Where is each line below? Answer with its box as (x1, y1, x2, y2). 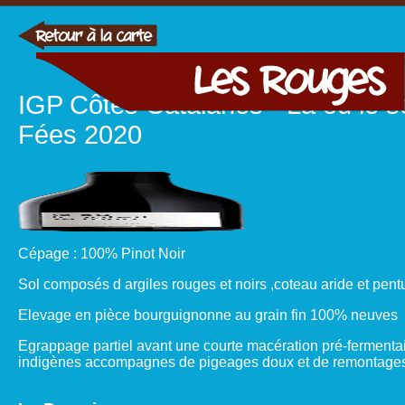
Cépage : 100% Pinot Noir (18, 245, 185, 261)
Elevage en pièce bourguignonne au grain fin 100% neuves (18, 306, 398, 323)
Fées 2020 (18, 120, 142, 149)
